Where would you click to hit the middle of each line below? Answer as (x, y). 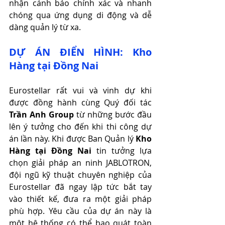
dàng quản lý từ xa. (45, 27)
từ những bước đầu (113, 115)
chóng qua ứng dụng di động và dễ (80, 15)
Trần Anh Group (41, 115)
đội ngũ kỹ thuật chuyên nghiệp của (80, 175)
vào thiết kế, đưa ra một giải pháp (80, 199)
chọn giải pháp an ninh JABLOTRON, (80, 163)
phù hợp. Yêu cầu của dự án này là (80, 211)
